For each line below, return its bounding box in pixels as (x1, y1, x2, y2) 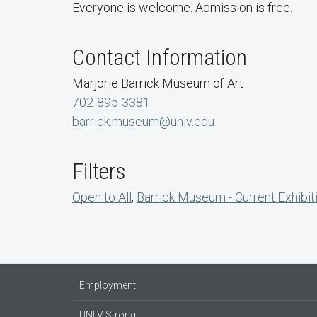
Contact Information (72, 43, 247, 71)
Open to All (72, 189, 132, 204)
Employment (79, 279, 136, 291)
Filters (72, 157, 126, 185)
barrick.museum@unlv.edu (72, 113, 214, 129)
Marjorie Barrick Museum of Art (72, 75, 243, 91)
